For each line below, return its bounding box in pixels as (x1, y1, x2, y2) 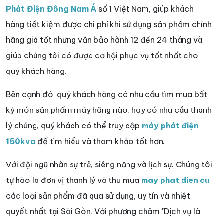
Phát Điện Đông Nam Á (6, 3, 96, 14)
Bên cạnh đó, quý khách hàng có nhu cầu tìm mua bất (6, 89, 207, 99)
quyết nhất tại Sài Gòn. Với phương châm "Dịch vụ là (6, 206, 200, 216)
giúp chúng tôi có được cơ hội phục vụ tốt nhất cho (6, 50, 198, 60)
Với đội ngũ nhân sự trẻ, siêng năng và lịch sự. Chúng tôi (6, 159, 212, 169)
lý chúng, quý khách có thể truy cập (6, 120, 142, 130)
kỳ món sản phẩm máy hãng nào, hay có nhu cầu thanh (6, 105, 212, 115)
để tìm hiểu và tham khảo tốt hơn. (36, 136, 165, 146)
